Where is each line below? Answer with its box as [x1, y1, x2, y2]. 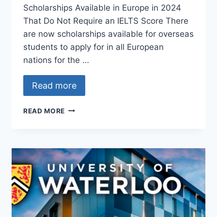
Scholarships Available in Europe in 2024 [23, 3, 181, 13]
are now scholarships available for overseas [23, 29, 194, 39]
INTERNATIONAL [64, 145, 123, 153]
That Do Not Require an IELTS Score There [23, 16, 188, 26]
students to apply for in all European [23, 42, 164, 52]
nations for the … [23, 55, 89, 65]
